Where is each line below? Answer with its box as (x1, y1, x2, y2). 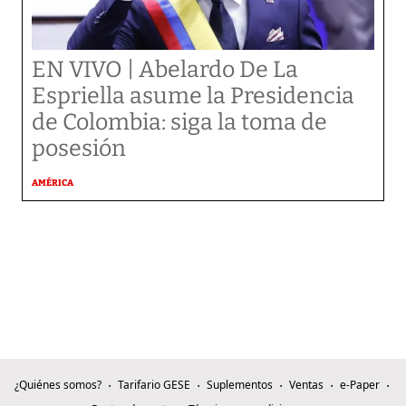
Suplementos (206, 376, 273, 392)
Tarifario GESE (117, 376, 190, 392)
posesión (32, 134, 126, 162)
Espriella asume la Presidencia (32, 82, 354, 110)
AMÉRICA (32, 177, 73, 188)
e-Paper (339, 376, 380, 392)
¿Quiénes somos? (14, 376, 101, 392)
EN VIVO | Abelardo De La (32, 55, 298, 83)
